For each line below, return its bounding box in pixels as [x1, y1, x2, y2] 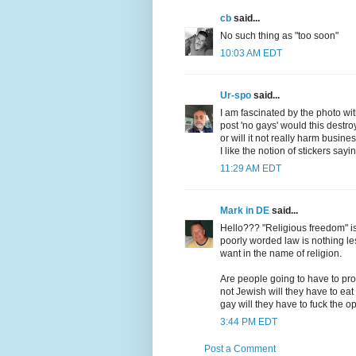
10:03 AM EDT [220, 48, 282, 60]
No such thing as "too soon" [220, 30, 339, 42]
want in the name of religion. [220, 248, 342, 260]
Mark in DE [220, 205, 269, 217]
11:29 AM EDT [220, 163, 281, 175]
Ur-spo [220, 90, 251, 102]
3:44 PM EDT [220, 316, 277, 328]
